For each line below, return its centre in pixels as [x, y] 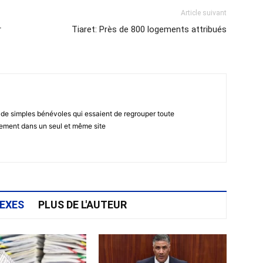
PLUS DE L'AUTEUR [82, 205]
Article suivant [204, 13]
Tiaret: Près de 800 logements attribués [149, 29]
